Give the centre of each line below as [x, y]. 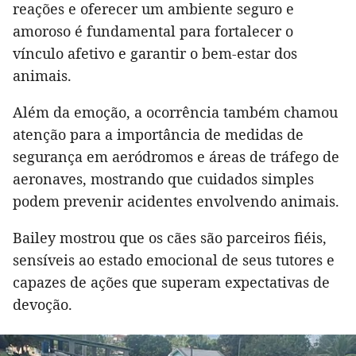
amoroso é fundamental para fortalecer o [153, 31]
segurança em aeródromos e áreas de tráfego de [176, 157]
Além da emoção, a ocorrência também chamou [175, 112]
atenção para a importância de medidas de [158, 135]
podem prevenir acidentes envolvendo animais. [176, 201]
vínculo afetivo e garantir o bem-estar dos [155, 54]
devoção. [43, 305]
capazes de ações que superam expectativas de [171, 282]
